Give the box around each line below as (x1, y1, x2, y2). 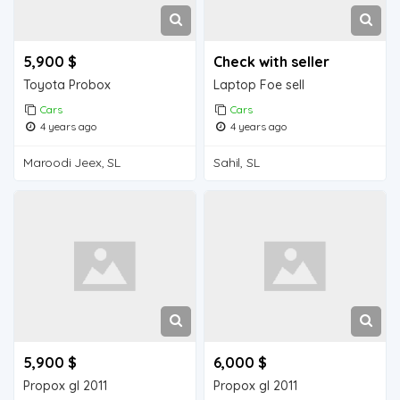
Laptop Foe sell (213, 76, 305, 93)
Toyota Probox (23, 76, 112, 93)
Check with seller (213, 52, 330, 71)
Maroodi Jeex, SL (23, 154, 121, 171)
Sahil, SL (213, 154, 260, 171)
